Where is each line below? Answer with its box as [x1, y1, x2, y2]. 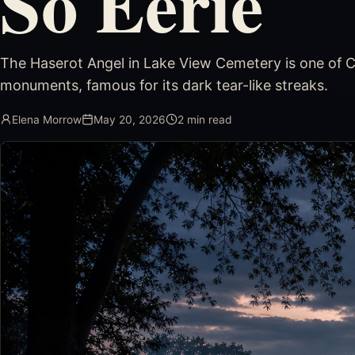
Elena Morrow [12, 113, 82, 126]
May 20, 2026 [94, 113, 166, 126]
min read [184, 113, 232, 126]
